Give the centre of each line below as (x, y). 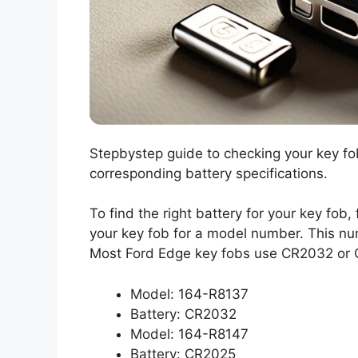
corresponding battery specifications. (209, 173)
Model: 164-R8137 (189, 294)
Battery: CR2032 (183, 314)
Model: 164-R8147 (189, 334)
